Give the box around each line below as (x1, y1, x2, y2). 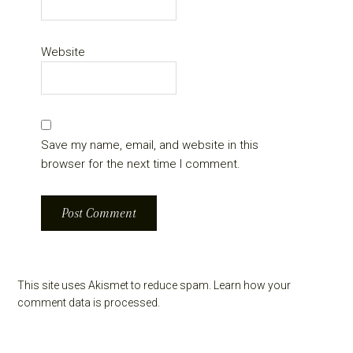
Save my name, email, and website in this (41, 138, 259, 153)
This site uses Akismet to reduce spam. (17, 279, 214, 292)
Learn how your (214, 279, 292, 292)
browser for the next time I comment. (41, 157, 241, 172)
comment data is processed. (17, 296, 161, 310)
